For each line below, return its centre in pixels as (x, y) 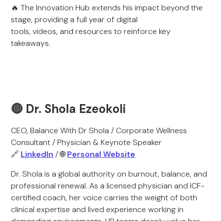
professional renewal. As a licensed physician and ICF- (108, 186)
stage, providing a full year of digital (74, 19)
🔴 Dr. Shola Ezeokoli (69, 109)
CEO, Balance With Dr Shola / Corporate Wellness (99, 130)
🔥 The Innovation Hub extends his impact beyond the (107, 8)
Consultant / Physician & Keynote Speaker (87, 142)
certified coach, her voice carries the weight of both (104, 198)
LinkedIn (37, 154)
